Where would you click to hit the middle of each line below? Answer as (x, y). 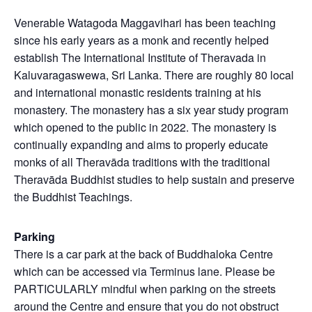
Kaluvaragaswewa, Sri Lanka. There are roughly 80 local (154, 75)
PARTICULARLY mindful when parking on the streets (145, 288)
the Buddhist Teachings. (73, 196)
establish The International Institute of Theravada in (140, 57)
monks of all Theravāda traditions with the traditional (142, 162)
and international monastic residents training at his (138, 92)
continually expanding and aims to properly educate (141, 144)
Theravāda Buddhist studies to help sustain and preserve (154, 179)
